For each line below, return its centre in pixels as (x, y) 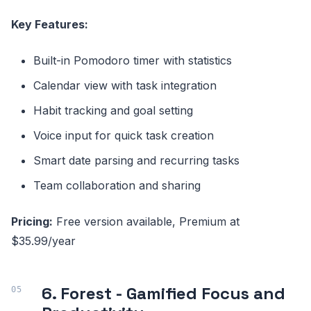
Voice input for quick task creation (124, 136)
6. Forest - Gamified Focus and (163, 294)
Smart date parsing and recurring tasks (136, 161)
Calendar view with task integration (125, 86)
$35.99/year (43, 241)
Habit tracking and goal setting (113, 111)
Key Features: (50, 25)
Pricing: (32, 222)
